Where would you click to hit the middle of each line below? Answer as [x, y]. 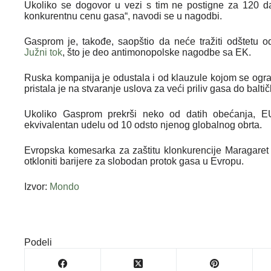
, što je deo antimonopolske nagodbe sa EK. [157, 52]
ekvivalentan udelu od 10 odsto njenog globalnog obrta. [143, 125]
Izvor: [37, 186]
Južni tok [43, 52]
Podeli [38, 242]
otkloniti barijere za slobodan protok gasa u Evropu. [134, 161]
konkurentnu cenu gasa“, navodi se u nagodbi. [123, 16]
